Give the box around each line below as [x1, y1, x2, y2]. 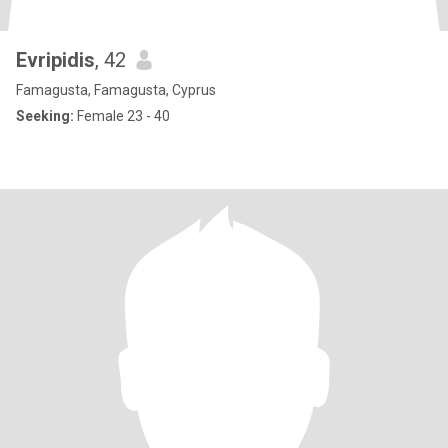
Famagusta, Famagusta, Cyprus [16, 82, 216, 98]
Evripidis [16, 48, 95, 72]
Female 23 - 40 [74, 108, 170, 124]
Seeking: [16, 108, 74, 124]
